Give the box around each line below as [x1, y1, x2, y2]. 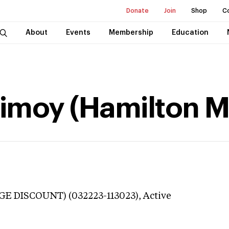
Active [143, 192, 171, 201]
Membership [108, 29, 153, 36]
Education [171, 29, 209, 36]
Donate [126, 8, 149, 14]
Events [65, 29, 90, 36]
